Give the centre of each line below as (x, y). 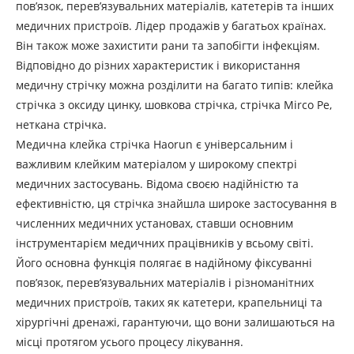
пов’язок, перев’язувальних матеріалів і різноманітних (165, 282)
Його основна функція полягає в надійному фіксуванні (164, 262)
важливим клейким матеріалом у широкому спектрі (156, 164)
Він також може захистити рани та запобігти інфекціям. (168, 45)
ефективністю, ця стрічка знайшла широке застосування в (176, 203)
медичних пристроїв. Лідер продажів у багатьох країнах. (171, 25)
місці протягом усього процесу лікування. (130, 341)
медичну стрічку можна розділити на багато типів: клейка (175, 85)
